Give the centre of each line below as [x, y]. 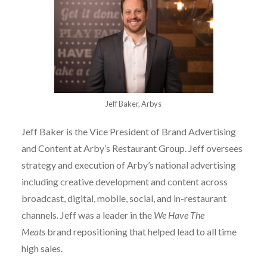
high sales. [42, 248]
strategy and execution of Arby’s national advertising [128, 164]
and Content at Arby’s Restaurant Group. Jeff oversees [132, 148]
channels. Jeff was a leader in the [87, 215]
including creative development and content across [124, 181]
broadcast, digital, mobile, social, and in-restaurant [124, 198]
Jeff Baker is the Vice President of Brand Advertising [128, 131]
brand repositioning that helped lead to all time [142, 231]
